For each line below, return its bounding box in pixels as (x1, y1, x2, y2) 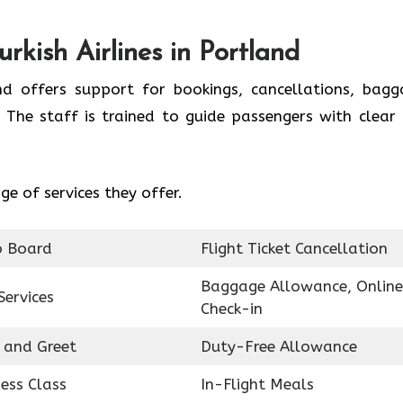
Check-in (200, 299, 263, 318)
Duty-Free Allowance (200, 336, 357, 355)
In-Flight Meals (200, 374, 314, 393)
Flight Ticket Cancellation (200, 238, 388, 257)
